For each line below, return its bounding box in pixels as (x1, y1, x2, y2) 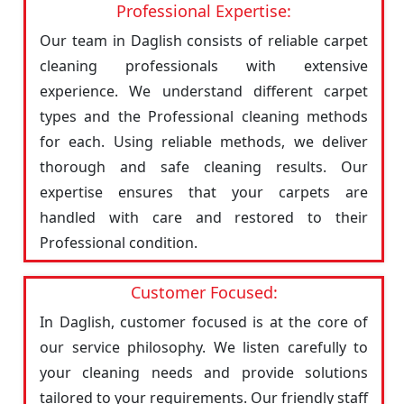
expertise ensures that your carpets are (40, 182, 368, 202)
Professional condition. (40, 233, 197, 252)
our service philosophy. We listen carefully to (40, 337, 368, 357)
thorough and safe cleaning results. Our (40, 157, 368, 177)
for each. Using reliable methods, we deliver (40, 132, 368, 151)
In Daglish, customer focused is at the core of (40, 312, 368, 332)
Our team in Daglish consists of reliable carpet (40, 31, 368, 50)
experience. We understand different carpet (40, 81, 368, 101)
